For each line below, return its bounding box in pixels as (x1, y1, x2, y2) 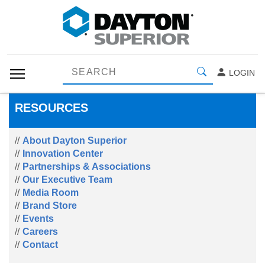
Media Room (22, 188, 79, 198)
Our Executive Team (22, 174, 112, 185)
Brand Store (22, 201, 77, 211)
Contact (22, 240, 58, 250)
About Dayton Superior (22, 135, 127, 146)
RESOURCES (15, 101, 88, 114)
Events (22, 214, 54, 224)
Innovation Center (22, 148, 103, 159)
